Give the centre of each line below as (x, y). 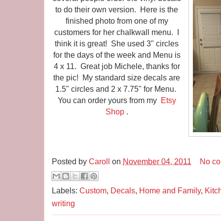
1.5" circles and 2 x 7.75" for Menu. (117, 89)
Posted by (70, 162)
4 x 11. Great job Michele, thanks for (117, 66)
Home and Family (170, 190)
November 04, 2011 (157, 162)
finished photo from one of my (117, 20)
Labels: (66, 190)
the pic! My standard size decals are (117, 77)
